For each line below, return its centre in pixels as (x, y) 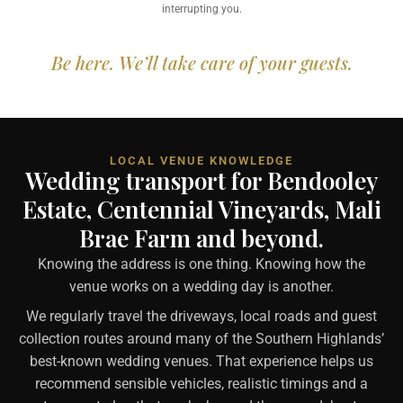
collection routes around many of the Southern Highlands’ (201, 338)
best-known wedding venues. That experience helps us (201, 361)
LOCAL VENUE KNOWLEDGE (201, 160)
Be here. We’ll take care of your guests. (201, 62)
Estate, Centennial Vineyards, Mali (201, 209)
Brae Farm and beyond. (201, 237)
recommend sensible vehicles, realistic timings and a (201, 383)
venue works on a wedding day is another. (201, 286)
